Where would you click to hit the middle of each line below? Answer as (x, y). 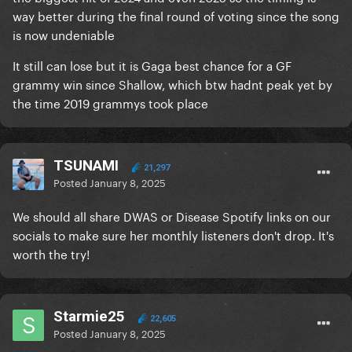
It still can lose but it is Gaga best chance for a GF (152, 65)
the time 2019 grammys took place (110, 103)
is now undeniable (64, 34)
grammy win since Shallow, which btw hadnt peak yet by (172, 84)
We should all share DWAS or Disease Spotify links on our (172, 216)
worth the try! (53, 253)
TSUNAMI (86, 166)
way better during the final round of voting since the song (176, 15)
